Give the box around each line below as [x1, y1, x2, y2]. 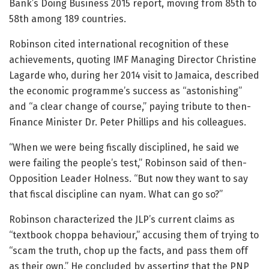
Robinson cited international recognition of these [9, 38, 229, 50]
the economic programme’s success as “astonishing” [9, 85, 242, 97]
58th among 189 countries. [9, 13, 126, 25]
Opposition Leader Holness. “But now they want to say [9, 172, 248, 184]
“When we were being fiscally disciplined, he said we [9, 141, 239, 153]
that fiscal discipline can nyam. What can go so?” [9, 188, 223, 200]
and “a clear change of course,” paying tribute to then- [9, 100, 251, 112]
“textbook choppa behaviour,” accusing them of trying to [9, 229, 259, 241]
